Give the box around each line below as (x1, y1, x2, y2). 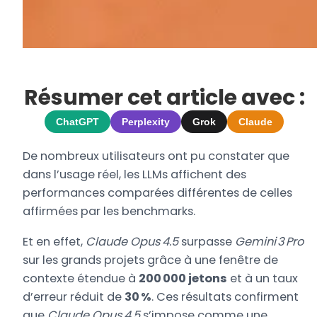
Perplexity (122, 116, 171, 128)
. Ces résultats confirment (151, 288, 299, 305)
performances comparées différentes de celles (23, 185, 293, 202)
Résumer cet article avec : (23, 83, 305, 113)
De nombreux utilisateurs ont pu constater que (23, 148, 290, 165)
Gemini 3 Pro (235, 233, 304, 250)
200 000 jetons (139, 270, 228, 287)
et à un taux (227, 270, 299, 287)
